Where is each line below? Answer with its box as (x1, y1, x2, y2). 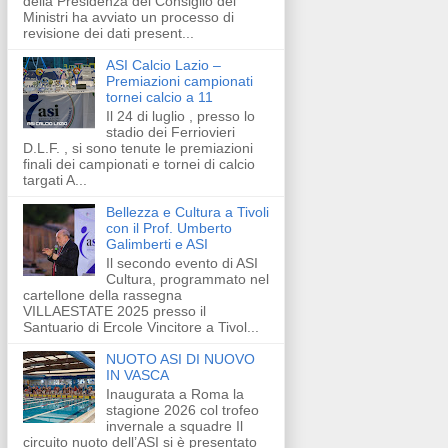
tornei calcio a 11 (105, 89, 213, 106)
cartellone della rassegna (23, 286, 182, 303)
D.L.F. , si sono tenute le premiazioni (23, 140, 253, 157)
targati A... (23, 172, 87, 189)
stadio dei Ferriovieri (105, 124, 235, 141)
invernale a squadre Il (105, 417, 243, 434)
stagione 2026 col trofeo (105, 401, 259, 418)
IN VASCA (105, 366, 169, 383)
